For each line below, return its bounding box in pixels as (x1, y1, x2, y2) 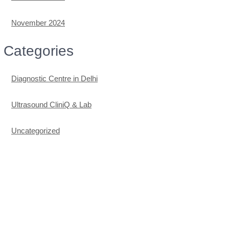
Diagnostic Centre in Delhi (11, 74, 98, 83)
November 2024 (11, 18, 65, 27)
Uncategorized (11, 126, 60, 135)
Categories (4, 43, 74, 59)
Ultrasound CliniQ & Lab (11, 100, 91, 109)
